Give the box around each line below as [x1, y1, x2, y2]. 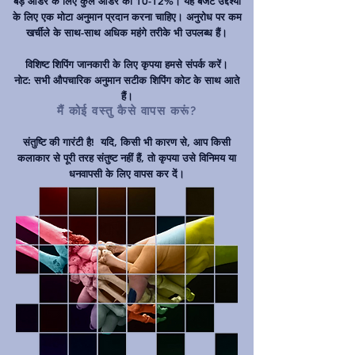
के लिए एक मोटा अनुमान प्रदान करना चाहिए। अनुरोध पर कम [12, 10, 242, 24]
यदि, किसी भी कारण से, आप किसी [101, 136, 231, 149]
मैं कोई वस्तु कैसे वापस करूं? [56, 104, 197, 119]
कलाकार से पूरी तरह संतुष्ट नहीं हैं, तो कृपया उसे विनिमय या [17, 151, 236, 165]
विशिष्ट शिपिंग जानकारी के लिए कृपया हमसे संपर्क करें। [25, 58, 228, 71]
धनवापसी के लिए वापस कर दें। [69, 167, 185, 181]
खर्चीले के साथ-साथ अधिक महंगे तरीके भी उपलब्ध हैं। [26, 26, 227, 40]
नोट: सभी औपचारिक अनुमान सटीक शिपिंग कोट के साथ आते [14, 74, 239, 87]
